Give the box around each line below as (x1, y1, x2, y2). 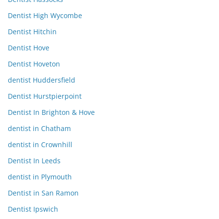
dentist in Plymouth (8, 172, 72, 182)
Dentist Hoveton (8, 59, 60, 69)
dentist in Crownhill (8, 140, 72, 150)
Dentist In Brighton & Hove (8, 108, 95, 117)
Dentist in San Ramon (8, 188, 79, 198)
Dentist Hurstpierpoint (8, 91, 82, 101)
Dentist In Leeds (8, 156, 61, 166)
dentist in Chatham (8, 124, 71, 133)
